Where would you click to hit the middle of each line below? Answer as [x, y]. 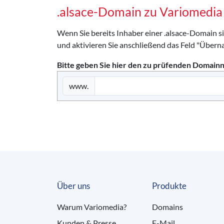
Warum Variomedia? [92, 207]
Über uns [73, 186]
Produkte [169, 186]
